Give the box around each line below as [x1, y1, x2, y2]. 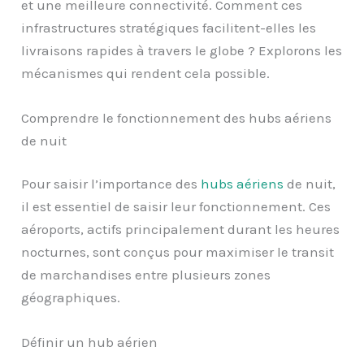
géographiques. [21, 289, 121, 306]
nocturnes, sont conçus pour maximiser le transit [21, 244, 335, 261]
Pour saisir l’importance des [21, 175, 201, 193]
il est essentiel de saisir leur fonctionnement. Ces [21, 198, 331, 215]
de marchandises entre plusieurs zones [21, 266, 271, 284]
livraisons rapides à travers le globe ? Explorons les [21, 41, 343, 58]
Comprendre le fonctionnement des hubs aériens [21, 109, 332, 126]
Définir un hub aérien [21, 334, 158, 351]
